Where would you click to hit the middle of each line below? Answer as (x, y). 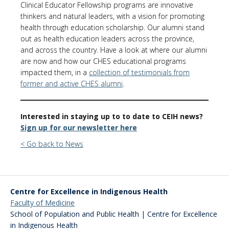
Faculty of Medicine (42, 203)
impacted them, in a (55, 72)
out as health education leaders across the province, (107, 39)
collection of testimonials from (139, 72)
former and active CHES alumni (72, 84)
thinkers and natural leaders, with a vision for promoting (112, 16)
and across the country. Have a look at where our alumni (114, 50)
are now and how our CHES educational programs (103, 61)
